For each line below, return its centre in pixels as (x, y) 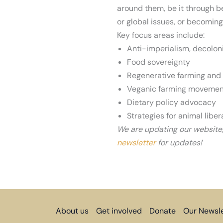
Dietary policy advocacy (172, 102)
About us (72, 211)
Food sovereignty (159, 62)
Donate (163, 211)
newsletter (137, 142)
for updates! (179, 142)
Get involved (119, 211)
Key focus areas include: (161, 35)
